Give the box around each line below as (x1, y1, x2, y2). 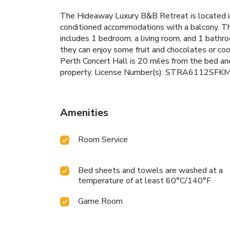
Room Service (78, 133, 128, 145)
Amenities (60, 105, 108, 120)
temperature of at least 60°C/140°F (78, 175, 211, 186)
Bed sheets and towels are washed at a (78, 164, 223, 176)
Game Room (78, 195, 123, 207)
